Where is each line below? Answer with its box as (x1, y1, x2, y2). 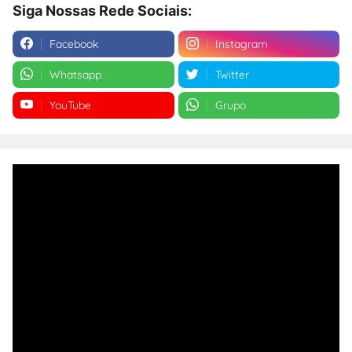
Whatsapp (49, 67, 101, 82)
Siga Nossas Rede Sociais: (13, 2, 192, 19)
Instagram (214, 36, 268, 51)
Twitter (214, 67, 249, 82)
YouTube (49, 97, 91, 112)
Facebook (49, 36, 98, 51)
